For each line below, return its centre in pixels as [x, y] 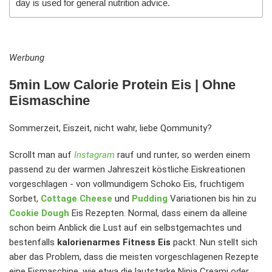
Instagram [94, 155]
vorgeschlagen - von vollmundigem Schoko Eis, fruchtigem [127, 184]
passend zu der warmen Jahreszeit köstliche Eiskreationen [127, 170]
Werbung [27, 58]
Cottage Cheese [76, 199]
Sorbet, [24, 199]
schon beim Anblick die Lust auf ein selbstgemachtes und [125, 228]
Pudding [150, 199]
